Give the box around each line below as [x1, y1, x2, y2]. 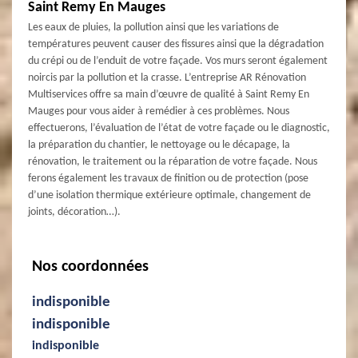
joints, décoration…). [28, 205, 121, 218]
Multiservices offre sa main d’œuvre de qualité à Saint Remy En [28, 88, 309, 101]
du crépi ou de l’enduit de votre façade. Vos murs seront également [28, 54, 328, 67]
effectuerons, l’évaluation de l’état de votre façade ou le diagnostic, [28, 121, 330, 134]
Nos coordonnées [32, 258, 149, 275]
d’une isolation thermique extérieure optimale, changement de [28, 189, 311, 201]
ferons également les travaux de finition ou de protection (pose [28, 172, 308, 185]
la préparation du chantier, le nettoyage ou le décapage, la [28, 138, 290, 151]
